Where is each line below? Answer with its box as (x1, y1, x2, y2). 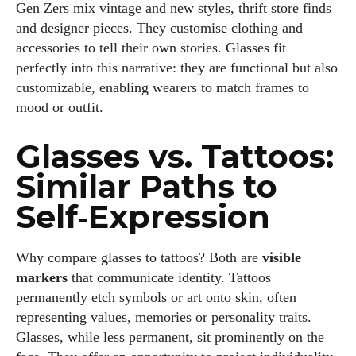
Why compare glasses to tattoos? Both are (16, 250, 262, 266)
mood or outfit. (16, 99, 103, 116)
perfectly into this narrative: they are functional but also (16, 60, 338, 76)
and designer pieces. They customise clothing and (16, 20, 303, 37)
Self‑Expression (16, 197, 270, 237)
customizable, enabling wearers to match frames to (16, 79, 309, 96)
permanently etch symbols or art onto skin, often (16, 289, 296, 306)
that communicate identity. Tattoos (68, 269, 271, 286)
